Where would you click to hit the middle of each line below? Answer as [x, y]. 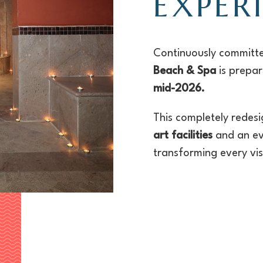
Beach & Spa [185, 71]
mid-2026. [179, 89]
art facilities [183, 136]
